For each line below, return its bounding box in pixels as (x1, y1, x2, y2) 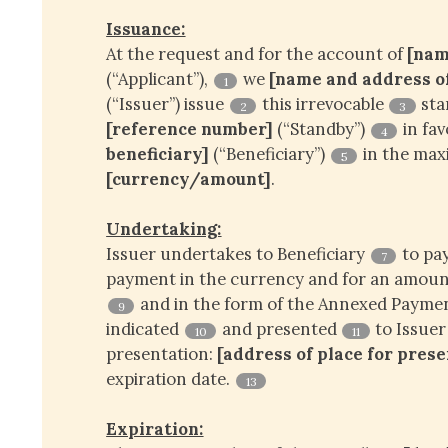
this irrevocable (257, 93, 388, 116)
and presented (217, 318, 341, 341)
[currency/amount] (106, 168, 272, 191)
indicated (106, 318, 184, 341)
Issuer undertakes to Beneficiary (106, 243, 370, 266)
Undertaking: (106, 218, 222, 241)
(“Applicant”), (106, 68, 213, 91)
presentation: (106, 343, 218, 366)
